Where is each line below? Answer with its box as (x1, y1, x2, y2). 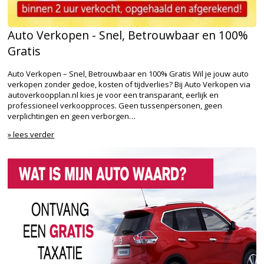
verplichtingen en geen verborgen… (8, 111, 136, 122)
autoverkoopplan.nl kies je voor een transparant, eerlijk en (8, 90, 219, 101)
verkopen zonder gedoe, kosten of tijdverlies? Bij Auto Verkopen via (8, 79, 251, 90)
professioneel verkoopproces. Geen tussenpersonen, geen (8, 100, 223, 111)
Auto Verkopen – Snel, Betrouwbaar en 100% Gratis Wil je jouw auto (8, 68, 249, 80)
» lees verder (8, 129, 55, 140)
